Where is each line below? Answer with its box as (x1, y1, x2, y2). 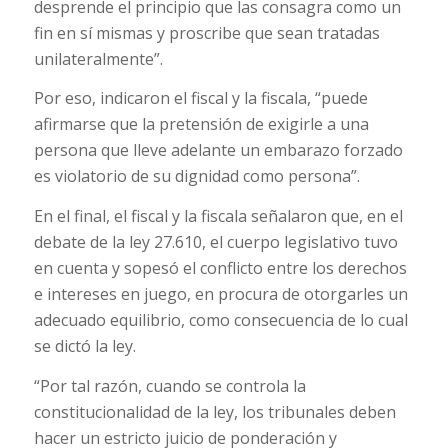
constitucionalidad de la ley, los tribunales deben (33, 400, 396, 423)
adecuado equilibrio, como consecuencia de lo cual (33, 309, 408, 332)
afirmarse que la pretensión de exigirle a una (33, 113, 369, 136)
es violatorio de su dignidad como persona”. (33, 165, 360, 188)
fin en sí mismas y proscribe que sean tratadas (33, 21, 380, 44)
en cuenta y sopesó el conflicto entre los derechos (33, 257, 407, 280)
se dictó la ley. (33, 335, 136, 358)
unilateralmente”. (33, 47, 163, 70)
